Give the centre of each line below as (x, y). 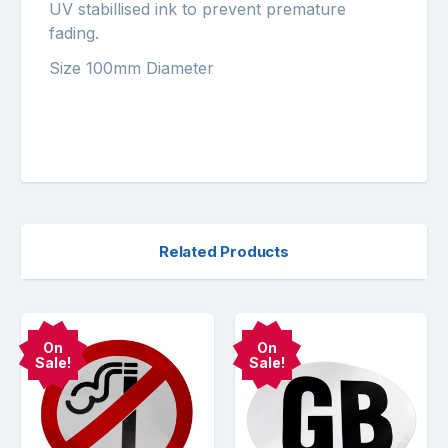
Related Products (224, 252)
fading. (74, 33)
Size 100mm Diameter (131, 68)
